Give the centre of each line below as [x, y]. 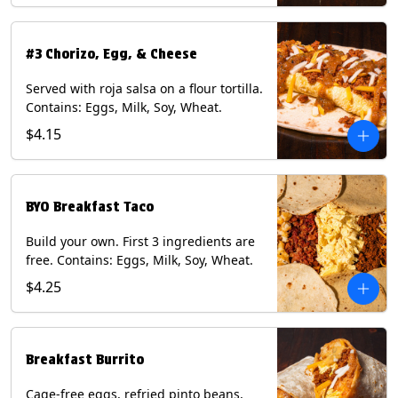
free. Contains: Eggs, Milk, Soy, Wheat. [139, 260]
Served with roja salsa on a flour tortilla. [144, 89]
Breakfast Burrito [85, 360]
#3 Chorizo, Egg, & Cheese [111, 54]
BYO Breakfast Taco [90, 207]
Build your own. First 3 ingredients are [140, 242]
